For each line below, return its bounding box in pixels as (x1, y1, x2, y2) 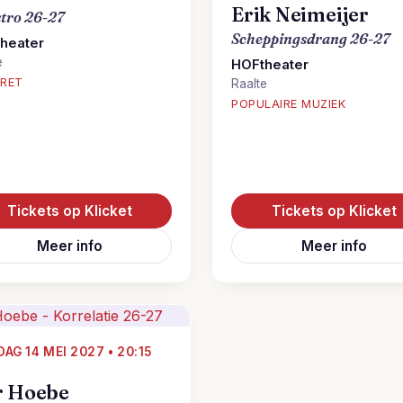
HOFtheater (231, 57, 309, 73)
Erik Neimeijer (231, 3, 369, 27)
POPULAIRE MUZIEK (231, 97, 346, 111)
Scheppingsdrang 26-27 (231, 30, 390, 48)
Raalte (231, 76, 267, 91)
